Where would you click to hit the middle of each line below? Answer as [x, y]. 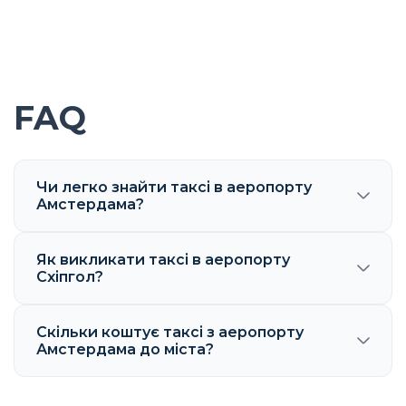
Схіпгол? [70, 277]
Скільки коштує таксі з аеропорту [170, 332]
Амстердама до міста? [125, 349]
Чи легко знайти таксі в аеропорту [174, 187]
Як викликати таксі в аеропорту [163, 260]
